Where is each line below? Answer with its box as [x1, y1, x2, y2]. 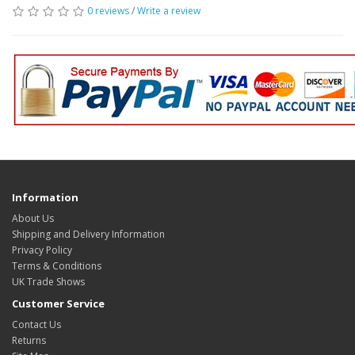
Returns [12, 334, 46, 347]
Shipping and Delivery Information [12, 227, 165, 241]
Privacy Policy [12, 243, 72, 257]
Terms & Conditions [12, 259, 101, 273]
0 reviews [87, 4, 129, 17]
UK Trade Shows [12, 275, 85, 288]
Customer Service [12, 296, 105, 311]
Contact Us [12, 318, 61, 331]
